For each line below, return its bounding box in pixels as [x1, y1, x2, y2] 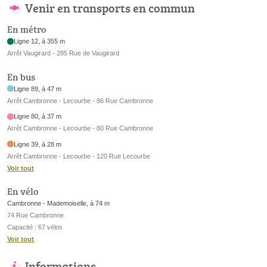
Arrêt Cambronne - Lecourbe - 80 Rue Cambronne [7, 125, 153, 132]
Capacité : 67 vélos [7, 223, 63, 231]
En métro [7, 23, 46, 36]
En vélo [7, 185, 38, 198]
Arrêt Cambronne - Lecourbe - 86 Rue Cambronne [7, 97, 153, 104]
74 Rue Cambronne [7, 212, 64, 219]
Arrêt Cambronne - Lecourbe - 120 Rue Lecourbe [7, 152, 150, 160]
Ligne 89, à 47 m [14, 85, 62, 92]
